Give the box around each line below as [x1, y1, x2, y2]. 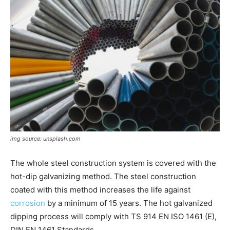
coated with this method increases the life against [10, 184, 190, 195]
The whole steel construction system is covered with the [10, 158, 216, 168]
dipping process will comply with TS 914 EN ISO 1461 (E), [10, 211, 217, 221]
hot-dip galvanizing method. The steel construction [10, 171, 196, 181]
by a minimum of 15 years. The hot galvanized [45, 198, 213, 208]
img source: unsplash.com [10, 135, 81, 142]
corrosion [10, 198, 45, 208]
